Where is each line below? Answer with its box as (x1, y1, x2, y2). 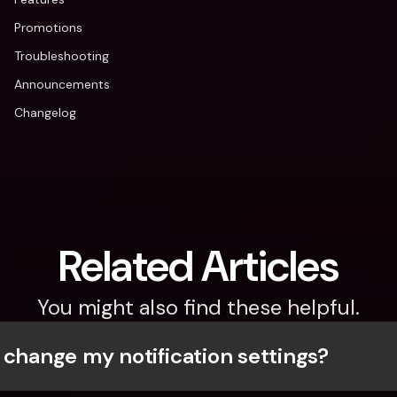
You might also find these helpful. (37, 293, 360, 321)
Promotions (14, 19, 82, 35)
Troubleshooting (14, 48, 109, 64)
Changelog (14, 105, 76, 121)
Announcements (14, 76, 110, 92)
